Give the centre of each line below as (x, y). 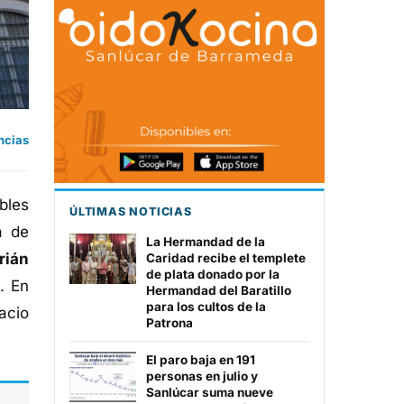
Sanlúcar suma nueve (210, 393)
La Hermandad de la (206, 242)
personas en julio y (202, 376)
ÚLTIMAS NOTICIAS (131, 212)
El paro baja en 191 (201, 360)
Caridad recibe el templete (226, 258)
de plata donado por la (213, 275)
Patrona (170, 323)
